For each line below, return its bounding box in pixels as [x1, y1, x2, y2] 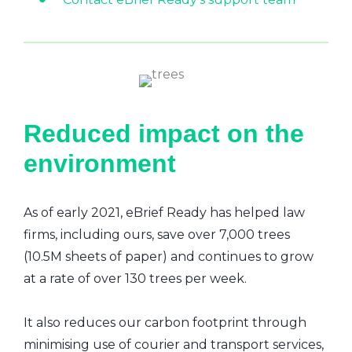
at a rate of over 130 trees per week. [24, 270, 247, 286]
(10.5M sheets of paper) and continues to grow [24, 248, 313, 264]
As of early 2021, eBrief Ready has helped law [24, 204, 305, 220]
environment [24, 148, 176, 178]
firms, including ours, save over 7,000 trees [24, 226, 290, 242]
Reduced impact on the [24, 119, 304, 148]
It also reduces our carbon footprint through [24, 314, 306, 330]
